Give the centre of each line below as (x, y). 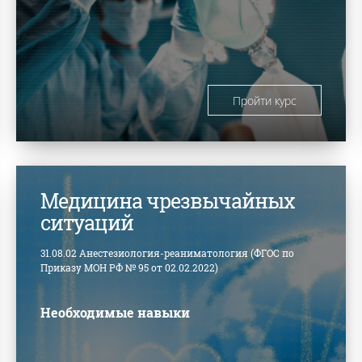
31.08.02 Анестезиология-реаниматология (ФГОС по (168, 253)
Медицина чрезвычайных (168, 200)
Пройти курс (264, 100)
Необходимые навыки (116, 312)
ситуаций (87, 222)
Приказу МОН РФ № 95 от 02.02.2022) (130, 267)
